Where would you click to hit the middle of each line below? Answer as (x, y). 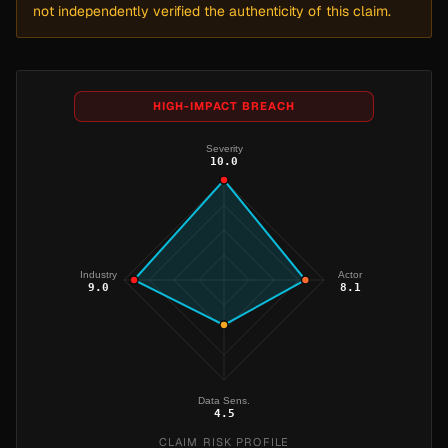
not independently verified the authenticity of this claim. (212, 11)
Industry (98, 274)
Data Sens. (224, 400)
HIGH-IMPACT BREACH (224, 106)
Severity (224, 148)
